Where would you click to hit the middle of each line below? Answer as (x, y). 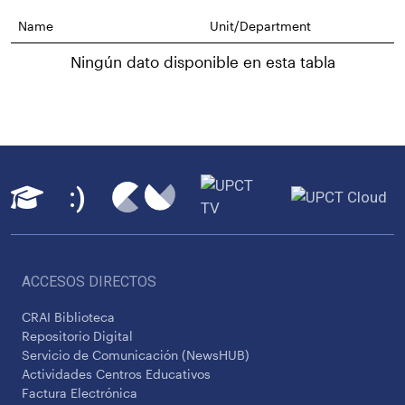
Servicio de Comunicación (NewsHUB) (136, 355)
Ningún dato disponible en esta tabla (202, 62)
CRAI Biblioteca (68, 317)
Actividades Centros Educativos (116, 374)
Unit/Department (260, 26)
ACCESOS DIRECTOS (89, 282)
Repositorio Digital (77, 336)
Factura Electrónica (80, 393)
